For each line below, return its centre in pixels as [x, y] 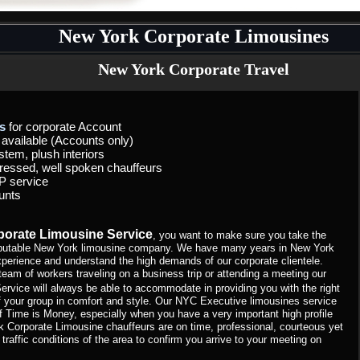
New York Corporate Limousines [193, 36]
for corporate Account [63, 127]
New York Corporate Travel [193, 69]
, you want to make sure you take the [239, 235]
